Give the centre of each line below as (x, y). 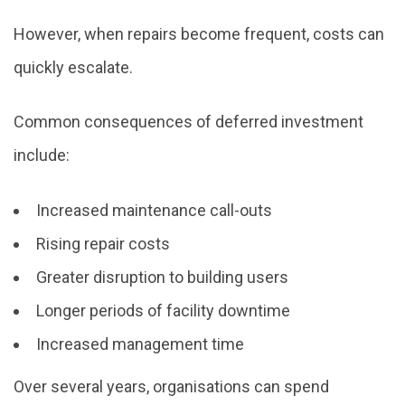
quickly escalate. (73, 67)
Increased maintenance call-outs (154, 210)
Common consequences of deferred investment (188, 122)
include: (42, 155)
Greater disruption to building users (162, 277)
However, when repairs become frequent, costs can (199, 33)
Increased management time (140, 344)
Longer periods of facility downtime (163, 310)
